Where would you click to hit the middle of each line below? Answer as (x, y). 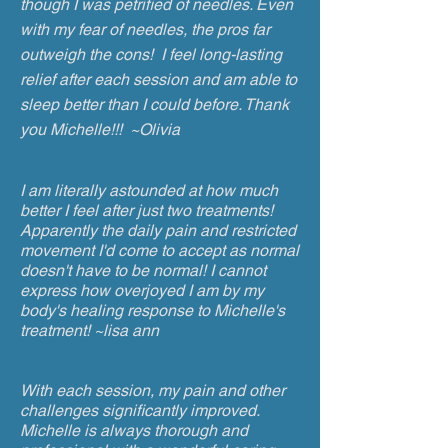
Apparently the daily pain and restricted (158, 230)
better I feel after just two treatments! (146, 210)
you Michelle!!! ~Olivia (100, 129)
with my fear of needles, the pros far (145, 29)
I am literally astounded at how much (149, 190)
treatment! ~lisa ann (91, 330)
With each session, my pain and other (152, 390)
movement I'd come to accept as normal (159, 250)
